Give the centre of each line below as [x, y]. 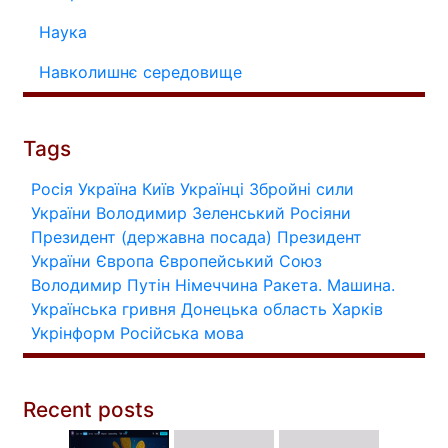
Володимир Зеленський [190, 212]
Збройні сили [301, 188]
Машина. [361, 284]
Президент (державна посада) [151, 236]
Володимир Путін [100, 284]
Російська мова [182, 332]
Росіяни [320, 212]
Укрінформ [73, 332]
